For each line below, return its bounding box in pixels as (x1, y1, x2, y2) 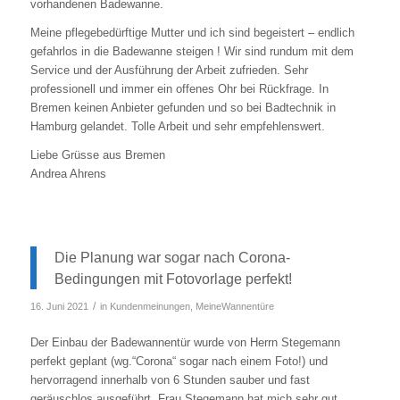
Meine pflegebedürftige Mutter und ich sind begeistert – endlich (29, 26, 354, 40)
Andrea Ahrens (29, 167, 106, 181)
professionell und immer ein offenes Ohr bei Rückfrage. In (29, 82, 329, 96)
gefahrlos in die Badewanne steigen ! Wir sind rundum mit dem (29, 45, 354, 59)
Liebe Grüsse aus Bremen (29, 148, 165, 162)
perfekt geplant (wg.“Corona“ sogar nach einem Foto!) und (29, 354, 328, 369)
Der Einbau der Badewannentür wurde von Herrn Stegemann (29, 336, 340, 350)
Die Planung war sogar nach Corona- (54, 249, 290, 266)
